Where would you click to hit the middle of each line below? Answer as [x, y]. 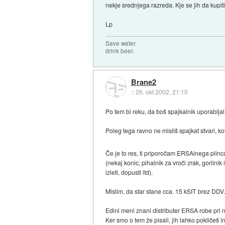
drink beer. [120, 50]
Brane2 [143, 82]
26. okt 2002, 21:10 [161, 92]
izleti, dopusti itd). [129, 172]
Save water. [121, 43]
